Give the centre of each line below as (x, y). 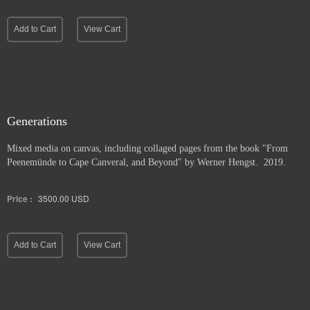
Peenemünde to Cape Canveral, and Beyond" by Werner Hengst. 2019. (146, 162)
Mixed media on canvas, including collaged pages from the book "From (147, 148)
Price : (20, 199)
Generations (37, 121)
